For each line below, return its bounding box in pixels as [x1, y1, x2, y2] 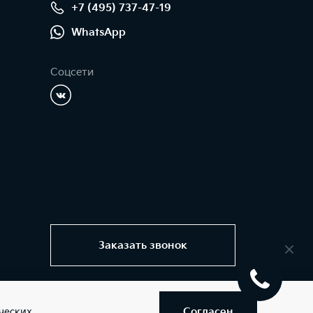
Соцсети [50, 66, 94, 79]
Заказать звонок [99, 238, 187, 252]
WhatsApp [71, 25, 126, 39]
